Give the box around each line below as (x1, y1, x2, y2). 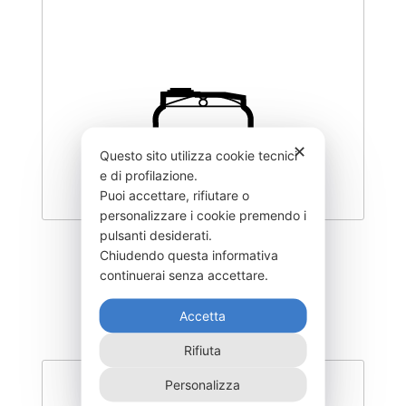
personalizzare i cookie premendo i (99, 207, 306, 223)
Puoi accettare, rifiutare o (99, 187, 249, 203)
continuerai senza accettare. (99, 266, 272, 283)
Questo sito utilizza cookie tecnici (99, 147, 297, 163)
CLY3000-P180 (150, 243, 256, 264)
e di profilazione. (99, 167, 201, 183)
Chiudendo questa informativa (99, 246, 278, 263)
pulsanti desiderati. (99, 227, 216, 243)
